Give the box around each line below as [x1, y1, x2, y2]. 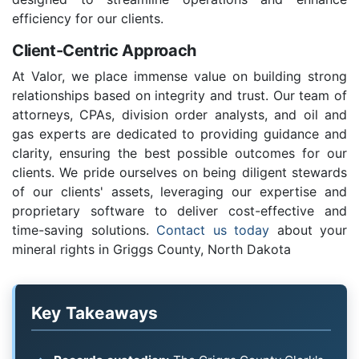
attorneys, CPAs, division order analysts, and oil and [12, 107, 347, 123]
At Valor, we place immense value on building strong [12, 68, 347, 85]
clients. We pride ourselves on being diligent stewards [12, 164, 347, 181]
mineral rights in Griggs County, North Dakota [12, 241, 291, 258]
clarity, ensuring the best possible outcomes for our [12, 145, 347, 162]
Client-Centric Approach [12, 41, 196, 61]
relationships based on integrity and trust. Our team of [12, 87, 347, 104]
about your [269, 222, 347, 239]
